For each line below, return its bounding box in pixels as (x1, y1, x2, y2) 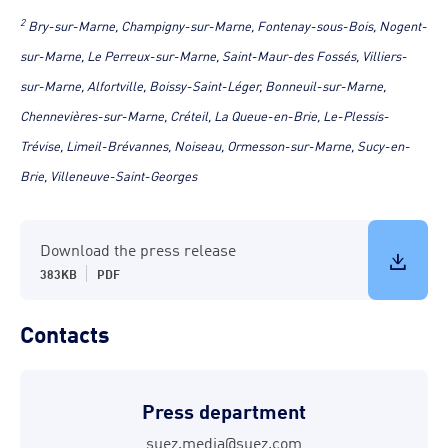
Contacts (20, 314, 110, 348)
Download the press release (40, 238, 236, 260)
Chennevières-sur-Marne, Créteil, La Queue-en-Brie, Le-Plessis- (20, 105, 389, 124)
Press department (142, 394, 306, 423)
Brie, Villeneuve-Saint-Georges (20, 165, 197, 184)
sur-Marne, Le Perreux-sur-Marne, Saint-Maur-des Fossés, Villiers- (20, 45, 407, 64)
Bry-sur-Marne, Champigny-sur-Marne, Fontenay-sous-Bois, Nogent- (25, 15, 427, 34)
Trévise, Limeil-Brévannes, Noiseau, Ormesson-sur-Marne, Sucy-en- (20, 135, 410, 154)
